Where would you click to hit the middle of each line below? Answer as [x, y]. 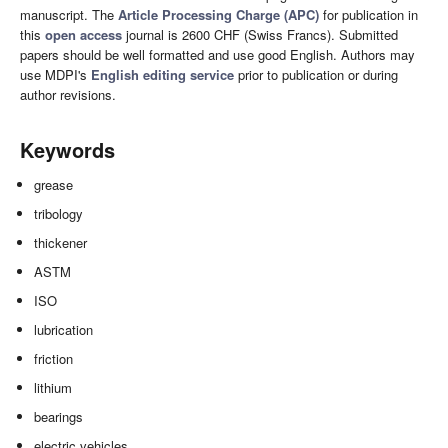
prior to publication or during [316, 75]
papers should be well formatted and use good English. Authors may [217, 55]
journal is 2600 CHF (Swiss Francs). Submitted [260, 35]
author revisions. [68, 95]
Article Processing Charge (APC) [218, 15]
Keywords [67, 150]
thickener [61, 243]
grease [54, 185]
